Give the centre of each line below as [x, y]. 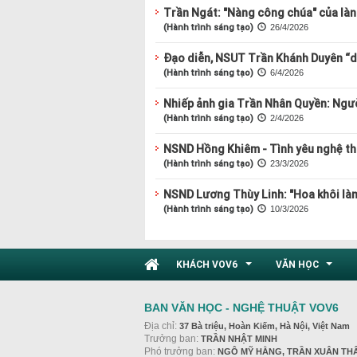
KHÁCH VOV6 [208, 264]
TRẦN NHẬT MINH [239, 338]
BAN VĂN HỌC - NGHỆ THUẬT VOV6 [241, 307]
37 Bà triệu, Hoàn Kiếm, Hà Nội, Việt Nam [264, 326]
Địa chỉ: [161, 326]
